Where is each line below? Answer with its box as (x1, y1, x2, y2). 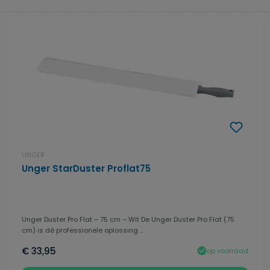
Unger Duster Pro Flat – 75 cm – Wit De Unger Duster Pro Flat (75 (22, 215, 234, 225)
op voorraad (207, 245, 248, 256)
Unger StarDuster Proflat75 (22, 162, 151, 175)
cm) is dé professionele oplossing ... (22, 225, 143, 236)
